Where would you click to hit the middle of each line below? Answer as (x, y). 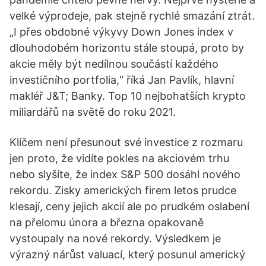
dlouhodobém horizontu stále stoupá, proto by (127, 48)
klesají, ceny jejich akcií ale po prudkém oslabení (129, 206)
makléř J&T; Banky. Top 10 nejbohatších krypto (128, 96)
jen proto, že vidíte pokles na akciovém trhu (119, 158)
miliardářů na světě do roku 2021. (93, 112)
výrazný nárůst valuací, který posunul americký (127, 254)
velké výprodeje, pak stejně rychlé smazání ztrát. (132, 16)
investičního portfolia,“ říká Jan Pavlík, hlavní (122, 80)
